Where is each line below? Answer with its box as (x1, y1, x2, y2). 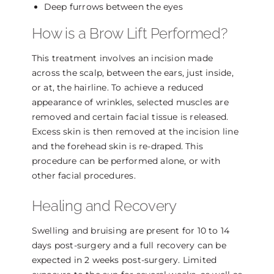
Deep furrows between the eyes (43, 1, 183, 13)
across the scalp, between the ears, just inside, (31, 67, 234, 79)
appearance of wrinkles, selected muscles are (31, 97, 229, 108)
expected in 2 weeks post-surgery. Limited (31, 254, 217, 266)
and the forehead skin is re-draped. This (31, 141, 204, 152)
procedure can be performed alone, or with (31, 155, 221, 167)
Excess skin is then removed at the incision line (31, 126, 239, 138)
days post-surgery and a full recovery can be (31, 240, 226, 251)
